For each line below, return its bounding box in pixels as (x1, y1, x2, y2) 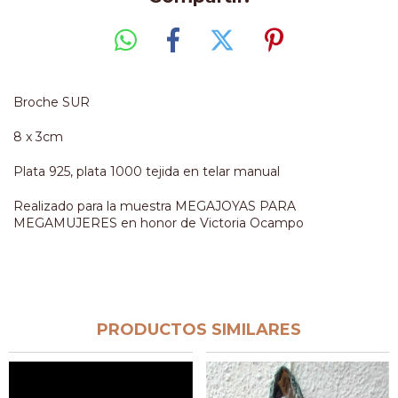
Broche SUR (13, 93, 90, 110)
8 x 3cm (13, 128, 63, 145)
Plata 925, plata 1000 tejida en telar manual (13, 163, 280, 179)
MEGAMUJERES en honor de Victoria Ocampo (13, 214, 304, 231)
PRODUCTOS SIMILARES (97, 319, 301, 339)
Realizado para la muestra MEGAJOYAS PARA (13, 197, 296, 214)
